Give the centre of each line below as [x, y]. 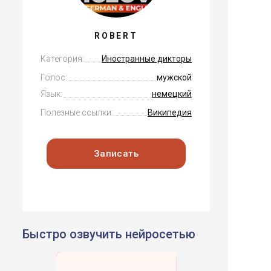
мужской [174, 77]
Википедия [170, 113]
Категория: [62, 59]
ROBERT [116, 36]
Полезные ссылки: [77, 113]
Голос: [54, 77]
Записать [116, 154]
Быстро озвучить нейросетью [109, 234]
